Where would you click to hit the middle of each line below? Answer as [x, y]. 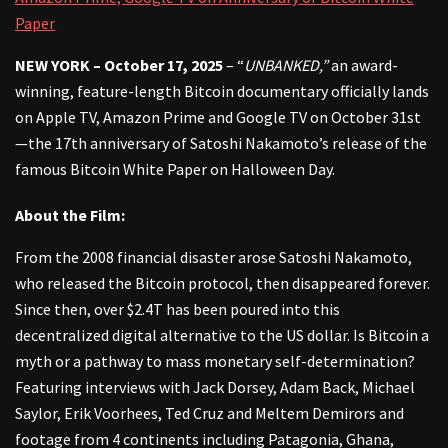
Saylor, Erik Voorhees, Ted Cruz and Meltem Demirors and [209, 412]
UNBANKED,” [287, 64]
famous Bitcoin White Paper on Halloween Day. [181, 168]
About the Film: [70, 214]
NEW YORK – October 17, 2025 [119, 64]
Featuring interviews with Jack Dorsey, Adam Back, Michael [215, 386]
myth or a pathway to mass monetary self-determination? [215, 360]
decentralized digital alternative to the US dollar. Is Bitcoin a [222, 334]
